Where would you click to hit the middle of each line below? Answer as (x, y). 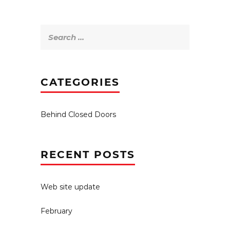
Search (52, 30)
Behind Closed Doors (78, 114)
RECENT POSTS (88, 154)
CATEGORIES (80, 82)
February (56, 211)
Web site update (70, 187)
